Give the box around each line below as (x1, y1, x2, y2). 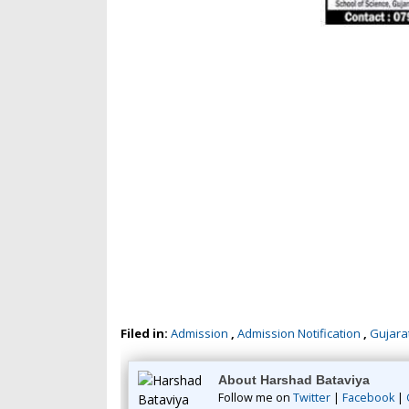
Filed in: (121, 325, 171, 342)
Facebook (342, 390, 394, 406)
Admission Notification (237, 325, 361, 342)
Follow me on (218, 390, 293, 406)
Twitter (293, 390, 330, 406)
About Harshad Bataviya (218, 372, 370, 388)
